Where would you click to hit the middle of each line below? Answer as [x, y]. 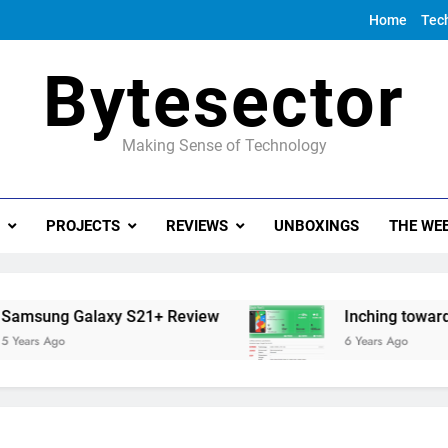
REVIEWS [196, 226]
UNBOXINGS [316, 226]
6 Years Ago [338, 341]
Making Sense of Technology [224, 145]
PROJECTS [82, 226]
